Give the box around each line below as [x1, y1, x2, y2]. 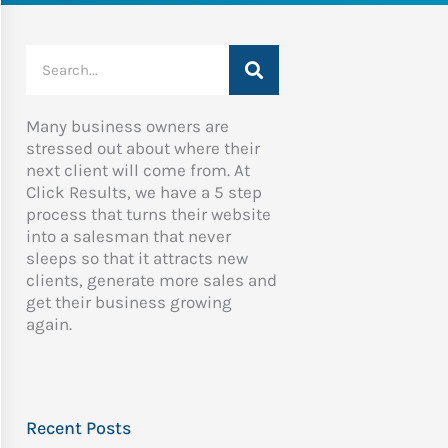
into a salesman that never [25, 226, 231, 247]
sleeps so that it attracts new [25, 248, 248, 269]
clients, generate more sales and [25, 270, 277, 291]
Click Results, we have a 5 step [25, 182, 262, 203]
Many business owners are [25, 116, 229, 137]
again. [25, 314, 72, 335]
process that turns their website [25, 204, 271, 225]
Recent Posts [25, 417, 131, 440]
